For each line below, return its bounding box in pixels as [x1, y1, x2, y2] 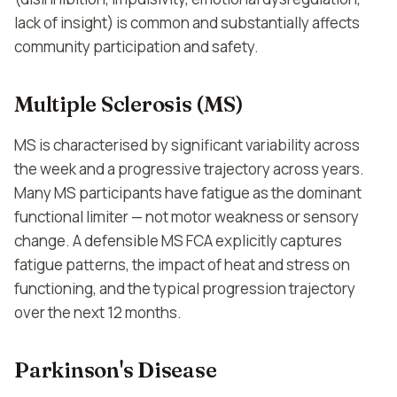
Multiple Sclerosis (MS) [14, 91, 244, 117]
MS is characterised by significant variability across [14, 135, 360, 155]
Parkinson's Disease [14, 357, 217, 383]
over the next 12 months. [14, 302, 182, 323]
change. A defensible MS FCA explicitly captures [14, 230, 342, 251]
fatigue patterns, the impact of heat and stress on [14, 254, 350, 275]
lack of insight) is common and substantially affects [14, 12, 360, 33]
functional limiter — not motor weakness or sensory [14, 206, 359, 227]
